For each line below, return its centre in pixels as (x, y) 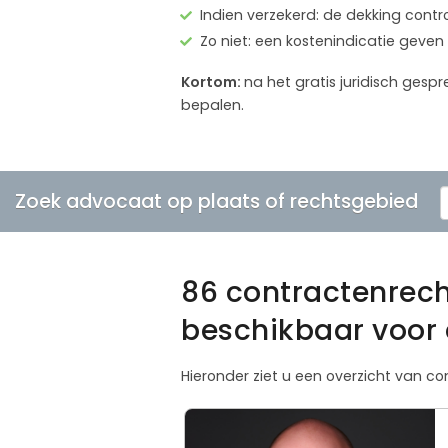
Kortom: (212, 81)
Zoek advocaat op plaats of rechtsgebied (216, 201)
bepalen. (212, 104)
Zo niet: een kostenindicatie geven (322, 40)
